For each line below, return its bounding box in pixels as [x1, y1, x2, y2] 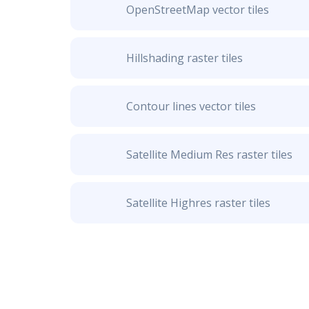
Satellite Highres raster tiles [126, 195, 270, 210]
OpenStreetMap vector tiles [126, 2, 269, 17]
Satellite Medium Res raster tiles [126, 147, 292, 162]
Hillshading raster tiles [126, 50, 243, 66]
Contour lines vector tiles [126, 99, 256, 114]
